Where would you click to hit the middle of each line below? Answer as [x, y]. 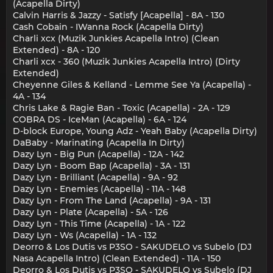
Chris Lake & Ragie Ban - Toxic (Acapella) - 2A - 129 [122, 108]
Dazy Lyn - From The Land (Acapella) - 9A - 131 [112, 200]
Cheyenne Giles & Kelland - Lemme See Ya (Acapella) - [132, 84]
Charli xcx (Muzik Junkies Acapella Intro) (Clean [116, 38]
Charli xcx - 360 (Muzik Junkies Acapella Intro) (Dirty [126, 61]
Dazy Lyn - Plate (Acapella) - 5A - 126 [90, 212]
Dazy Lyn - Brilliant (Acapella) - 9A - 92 [95, 177]
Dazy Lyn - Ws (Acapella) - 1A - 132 [85, 235]
